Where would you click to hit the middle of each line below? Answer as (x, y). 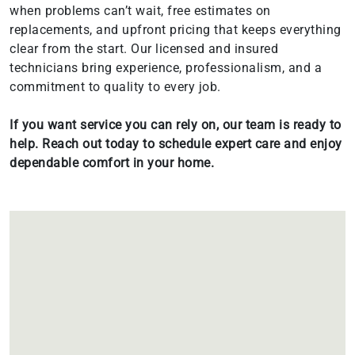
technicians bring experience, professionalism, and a (166, 67)
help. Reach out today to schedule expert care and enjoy (176, 143)
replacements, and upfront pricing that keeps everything (176, 29)
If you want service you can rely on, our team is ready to (176, 124)
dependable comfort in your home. (112, 162)
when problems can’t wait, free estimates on (140, 10)
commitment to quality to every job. (115, 86)
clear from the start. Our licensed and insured (144, 48)
